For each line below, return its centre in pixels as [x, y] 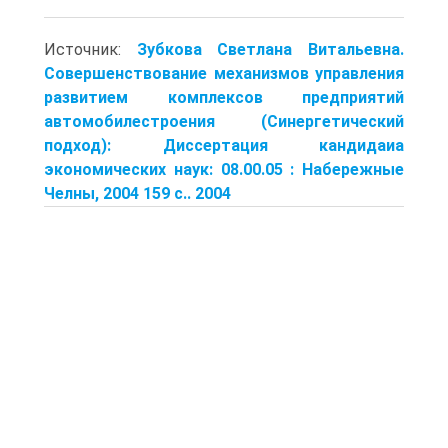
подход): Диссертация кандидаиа [224, 145]
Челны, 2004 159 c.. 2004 [137, 193]
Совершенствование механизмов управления [224, 73]
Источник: [90, 49]
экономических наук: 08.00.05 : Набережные [224, 169]
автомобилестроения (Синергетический [224, 121]
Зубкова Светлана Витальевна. [270, 49]
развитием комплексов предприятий [224, 97]
